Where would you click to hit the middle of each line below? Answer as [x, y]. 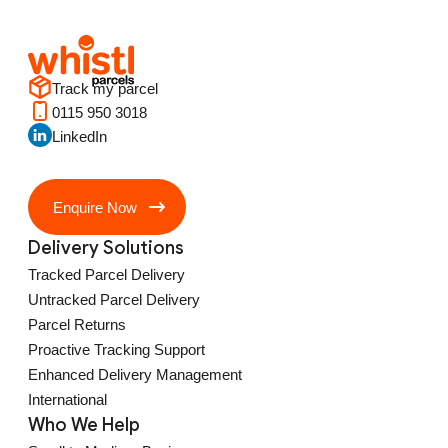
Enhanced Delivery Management [135, 374]
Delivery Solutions [106, 248]
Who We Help [84, 425]
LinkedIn [79, 136]
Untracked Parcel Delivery [114, 299]
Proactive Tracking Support [116, 349]
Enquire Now [95, 207]
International [67, 399]
